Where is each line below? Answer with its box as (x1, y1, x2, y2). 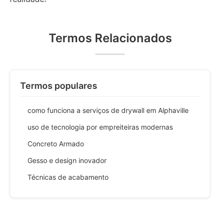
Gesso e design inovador (27, 156, 107, 165)
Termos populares (20, 81, 97, 91)
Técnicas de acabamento (27, 173, 109, 181)
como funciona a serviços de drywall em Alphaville (27, 106, 189, 114)
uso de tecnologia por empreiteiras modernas (27, 123, 173, 131)
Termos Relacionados (48, 31, 172, 45)
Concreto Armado (27, 139, 84, 148)
